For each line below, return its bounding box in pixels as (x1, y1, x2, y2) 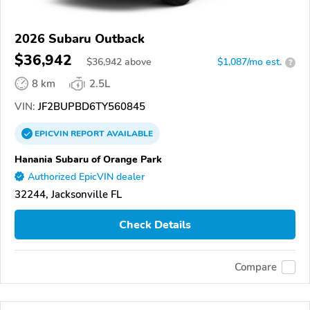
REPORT (71, 128, 104, 140)
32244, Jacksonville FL (15, 188, 122, 202)
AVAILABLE (104, 128, 153, 140)
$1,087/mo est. (217, 55, 282, 69)
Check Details (119, 217, 191, 232)
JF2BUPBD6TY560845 (35, 100, 145, 114)
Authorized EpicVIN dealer (28, 170, 145, 184)
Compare (235, 259, 277, 274)
